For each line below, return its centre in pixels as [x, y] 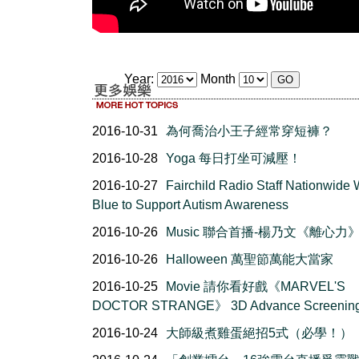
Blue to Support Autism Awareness [190, 205]
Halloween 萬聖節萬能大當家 [250, 259]
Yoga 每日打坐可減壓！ [234, 158]
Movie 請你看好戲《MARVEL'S [256, 286]
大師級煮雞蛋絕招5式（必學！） [259, 333]
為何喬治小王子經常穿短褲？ [249, 131]
